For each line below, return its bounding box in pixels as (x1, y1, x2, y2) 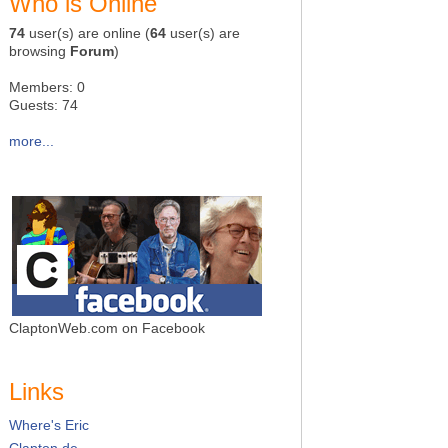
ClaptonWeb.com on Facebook (9, 320, 205, 336)
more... (9, 133, 54, 149)
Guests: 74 (9, 97, 78, 113)
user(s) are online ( (25, 25, 150, 41)
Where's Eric (9, 417, 89, 434)
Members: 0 (9, 79, 85, 95)
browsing (9, 43, 70, 59)
